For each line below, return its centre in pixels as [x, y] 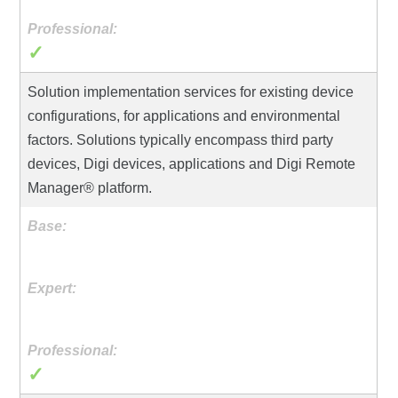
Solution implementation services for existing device [191, 92]
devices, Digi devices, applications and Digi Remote [192, 163]
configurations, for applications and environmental [184, 115]
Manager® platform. [90, 187]
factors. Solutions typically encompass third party [181, 139]
